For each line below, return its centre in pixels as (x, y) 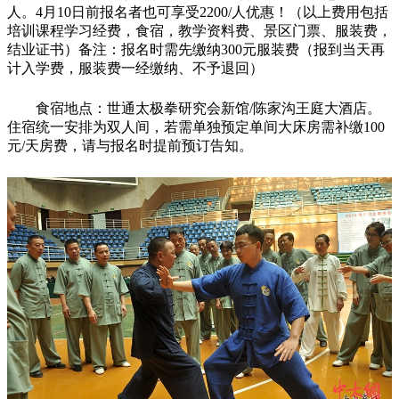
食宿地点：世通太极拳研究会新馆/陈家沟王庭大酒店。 (208, 109)
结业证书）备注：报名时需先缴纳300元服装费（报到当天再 (196, 50)
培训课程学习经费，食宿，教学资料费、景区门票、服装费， (199, 31)
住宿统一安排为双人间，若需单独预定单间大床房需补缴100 (196, 127)
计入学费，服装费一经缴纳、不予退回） (135, 69)
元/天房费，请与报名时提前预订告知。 (130, 146)
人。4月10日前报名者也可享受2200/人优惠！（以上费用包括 (198, 12)
